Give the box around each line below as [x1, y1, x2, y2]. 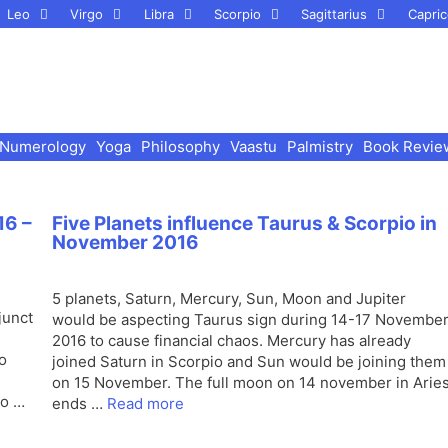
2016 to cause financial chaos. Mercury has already [52, 331, 411, 350]
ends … [52, 394, 107, 413]
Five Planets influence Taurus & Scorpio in [52, 212, 437, 235]
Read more [107, 394, 184, 413]
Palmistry [287, 137, 353, 156]
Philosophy [141, 137, 220, 156]
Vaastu [230, 137, 277, 156]
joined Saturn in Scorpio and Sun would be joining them [52, 352, 446, 371]
